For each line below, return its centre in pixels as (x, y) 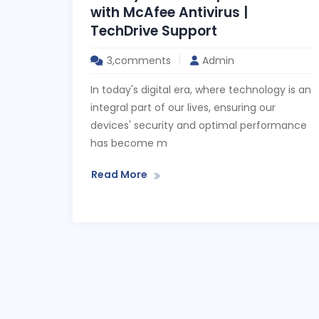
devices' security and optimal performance (199, 125)
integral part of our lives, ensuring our (183, 108)
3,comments (139, 61)
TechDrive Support (154, 31)
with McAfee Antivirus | (169, 12)
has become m (129, 143)
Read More (119, 174)
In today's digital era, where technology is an (201, 90)
